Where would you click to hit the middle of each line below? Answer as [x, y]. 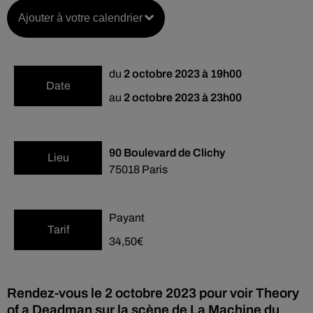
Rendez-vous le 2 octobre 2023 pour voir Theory [153, 293]
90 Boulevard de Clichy [167, 153]
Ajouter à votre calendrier [80, 18]
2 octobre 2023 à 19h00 [183, 74]
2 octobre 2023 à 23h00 [183, 97]
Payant [127, 218]
